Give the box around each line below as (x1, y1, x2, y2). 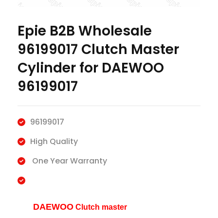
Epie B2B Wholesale (17, 21, 152, 41)
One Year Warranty (30, 155, 107, 167)
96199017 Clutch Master (17, 40, 179, 59)
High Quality (30, 136, 78, 147)
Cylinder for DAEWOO (17, 58, 164, 78)
